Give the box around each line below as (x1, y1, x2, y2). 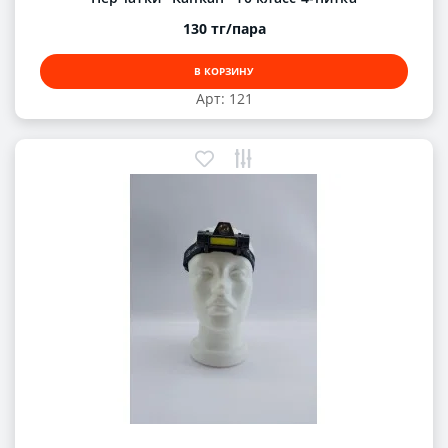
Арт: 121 (195, 89, 253, 109)
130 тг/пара (182, 19, 266, 39)
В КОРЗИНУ (194, 64, 254, 79)
